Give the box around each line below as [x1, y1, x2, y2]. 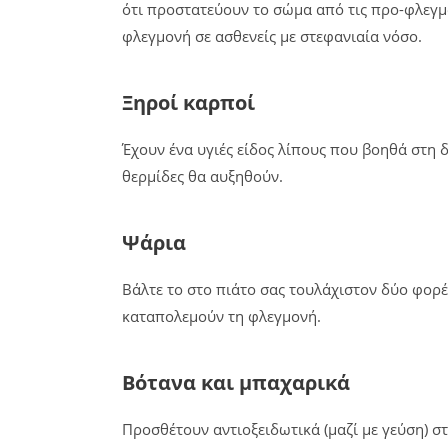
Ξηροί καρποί [122, 89, 255, 116]
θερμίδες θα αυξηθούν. [122, 166, 283, 186]
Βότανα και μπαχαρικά [122, 369, 350, 396]
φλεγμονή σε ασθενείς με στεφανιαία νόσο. [122, 26, 422, 46]
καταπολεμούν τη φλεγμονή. [122, 306, 321, 326]
